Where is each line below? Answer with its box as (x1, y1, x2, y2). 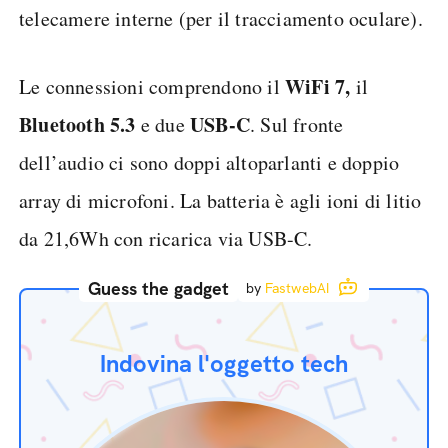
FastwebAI (264, 279, 330, 297)
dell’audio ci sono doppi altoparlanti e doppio (19, 149, 400, 176)
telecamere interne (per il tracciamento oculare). (19, 5, 423, 32)
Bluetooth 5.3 (19, 110, 141, 139)
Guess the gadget (87, 277, 229, 300)
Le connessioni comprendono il (19, 73, 285, 100)
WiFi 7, (285, 72, 351, 101)
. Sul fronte (250, 111, 344, 138)
